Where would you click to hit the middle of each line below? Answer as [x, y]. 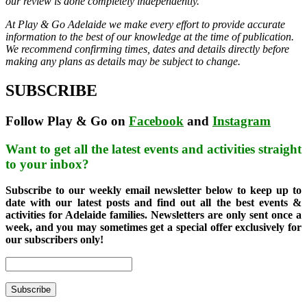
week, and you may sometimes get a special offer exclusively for [153, 228]
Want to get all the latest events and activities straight [153, 149]
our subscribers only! [54, 240]
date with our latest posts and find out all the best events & [153, 203]
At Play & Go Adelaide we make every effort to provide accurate [145, 25]
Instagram [242, 121]
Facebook [156, 121]
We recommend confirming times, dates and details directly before [147, 49]
